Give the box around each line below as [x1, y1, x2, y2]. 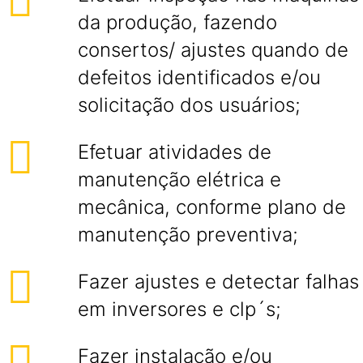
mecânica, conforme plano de [78, 195, 346, 219]
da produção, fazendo [78, 11, 277, 34]
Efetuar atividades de [78, 140, 271, 164]
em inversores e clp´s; [78, 297, 281, 321]
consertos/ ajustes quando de [78, 38, 348, 62]
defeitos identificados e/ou [78, 66, 321, 89]
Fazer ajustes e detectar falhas [78, 270, 359, 293]
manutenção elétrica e [78, 168, 281, 191]
